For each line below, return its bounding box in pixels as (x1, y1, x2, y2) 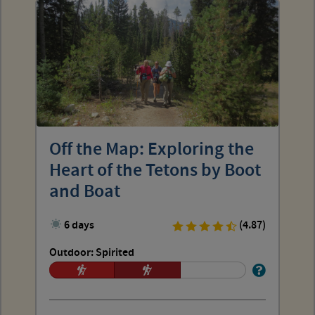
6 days (64, 217, 95, 233)
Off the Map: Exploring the (49, 137, 254, 162)
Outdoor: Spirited (49, 245, 134, 260)
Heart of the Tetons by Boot (49, 158, 261, 183)
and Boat (49, 179, 120, 204)
